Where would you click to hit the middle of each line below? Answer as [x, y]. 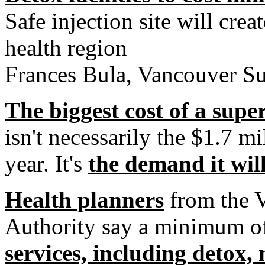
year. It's [46, 164]
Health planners [84, 200]
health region [66, 48]
